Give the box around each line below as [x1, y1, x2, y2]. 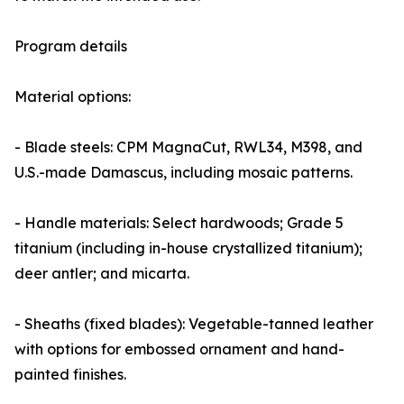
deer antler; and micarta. [14, 264, 189, 282]
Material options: [14, 87, 131, 106]
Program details [14, 37, 127, 55]
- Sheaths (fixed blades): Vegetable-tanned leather [14, 315, 373, 333]
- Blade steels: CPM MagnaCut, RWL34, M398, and [14, 138, 363, 156]
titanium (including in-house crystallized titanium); [14, 239, 363, 257]
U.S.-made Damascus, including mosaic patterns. [14, 163, 353, 181]
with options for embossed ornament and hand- [14, 340, 344, 358]
